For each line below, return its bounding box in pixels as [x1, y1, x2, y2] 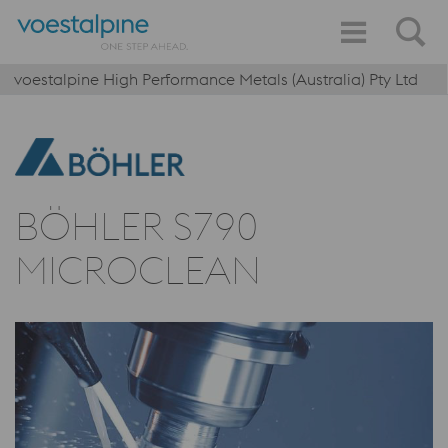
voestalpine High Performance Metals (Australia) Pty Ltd [14, 69, 418, 89]
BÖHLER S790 [15, 202, 258, 250]
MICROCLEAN [15, 246, 261, 294]
